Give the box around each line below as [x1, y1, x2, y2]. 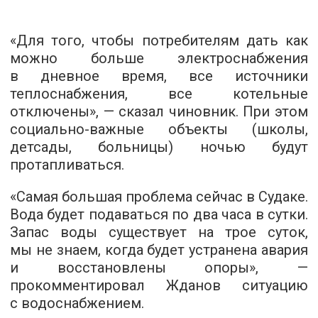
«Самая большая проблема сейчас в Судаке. [10, 187, 308, 205]
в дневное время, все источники [10, 67, 308, 84]
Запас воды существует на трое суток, [10, 223, 308, 241]
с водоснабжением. [10, 294, 144, 312]
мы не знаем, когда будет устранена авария [10, 241, 308, 258]
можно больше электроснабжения [10, 49, 308, 67]
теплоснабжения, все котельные [10, 84, 308, 102]
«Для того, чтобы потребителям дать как [10, 31, 308, 49]
